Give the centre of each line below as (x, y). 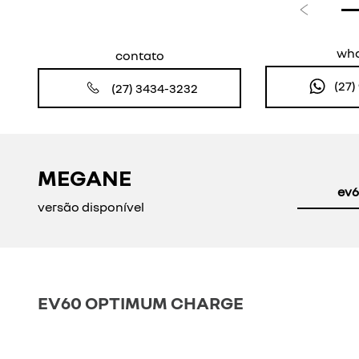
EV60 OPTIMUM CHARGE (141, 302)
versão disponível (91, 207)
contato (139, 55)
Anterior (328, 19)
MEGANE (85, 178)
